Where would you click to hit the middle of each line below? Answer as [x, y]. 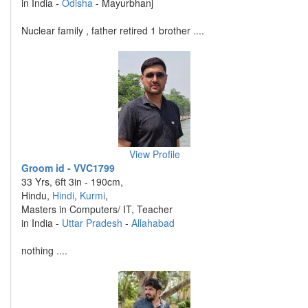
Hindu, [37, 195]
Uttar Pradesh [92, 223]
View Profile [154, 154]
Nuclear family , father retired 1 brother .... [113, 30]
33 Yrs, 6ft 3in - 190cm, [72, 181]
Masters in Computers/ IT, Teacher [97, 209]
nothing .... [44, 250]
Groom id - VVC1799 [68, 168]
